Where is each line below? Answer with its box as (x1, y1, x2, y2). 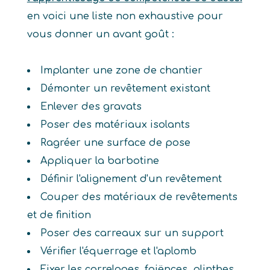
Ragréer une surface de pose (40, 137, 190, 148)
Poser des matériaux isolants (40, 119, 190, 130)
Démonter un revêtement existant (40, 83, 210, 94)
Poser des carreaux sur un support (40, 228, 224, 239)
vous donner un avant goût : (27, 29, 174, 40)
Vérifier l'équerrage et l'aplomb (40, 246, 196, 257)
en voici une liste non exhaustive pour (27, 11, 223, 22)
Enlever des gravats (40, 101, 142, 112)
